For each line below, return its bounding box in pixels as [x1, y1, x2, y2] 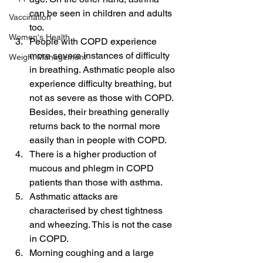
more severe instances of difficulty [29, 49, 172, 61]
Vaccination [9, 12, 51, 22]
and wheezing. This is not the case [29, 218, 174, 230]
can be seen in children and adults [29, 7, 174, 19]
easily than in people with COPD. [29, 134, 167, 146]
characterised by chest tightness [29, 204, 165, 216]
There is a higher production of [29, 148, 159, 160]
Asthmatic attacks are [29, 190, 120, 202]
